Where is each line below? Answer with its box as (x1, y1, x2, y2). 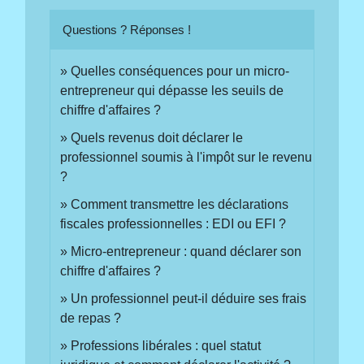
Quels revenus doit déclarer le (71, 130, 244, 145)
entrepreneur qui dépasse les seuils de (60, 83, 284, 97)
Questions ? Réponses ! (63, 22, 192, 37)
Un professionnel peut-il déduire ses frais (71, 291, 307, 305)
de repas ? (60, 310, 122, 325)
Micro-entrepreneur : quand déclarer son (71, 244, 302, 258)
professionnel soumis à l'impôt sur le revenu (60, 149, 313, 164)
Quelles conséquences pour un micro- (71, 63, 290, 78)
